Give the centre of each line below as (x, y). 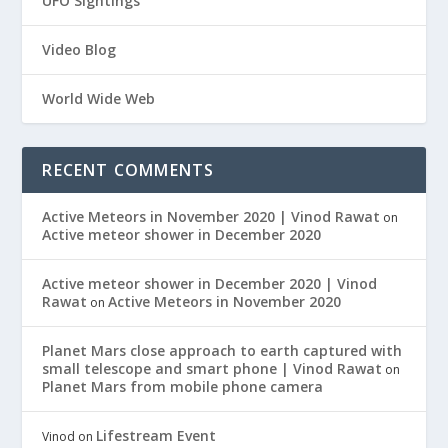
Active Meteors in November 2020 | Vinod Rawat (211, 217)
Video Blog (79, 50)
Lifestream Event (156, 436)
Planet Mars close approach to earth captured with (222, 351)
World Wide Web (99, 99)
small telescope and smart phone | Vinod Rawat (212, 369)
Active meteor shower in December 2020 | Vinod (210, 284)
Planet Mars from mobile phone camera (183, 387)
